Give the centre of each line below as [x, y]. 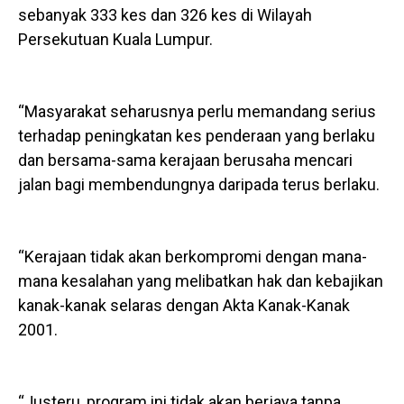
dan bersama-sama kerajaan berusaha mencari [185, 161]
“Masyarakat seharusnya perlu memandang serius [197, 112]
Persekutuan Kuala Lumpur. [115, 40]
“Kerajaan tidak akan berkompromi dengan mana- [193, 257]
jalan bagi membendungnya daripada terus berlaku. [199, 185]
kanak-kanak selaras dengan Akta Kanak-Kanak [184, 306]
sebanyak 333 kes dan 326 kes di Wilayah [165, 15]
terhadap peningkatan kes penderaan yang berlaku [197, 136]
